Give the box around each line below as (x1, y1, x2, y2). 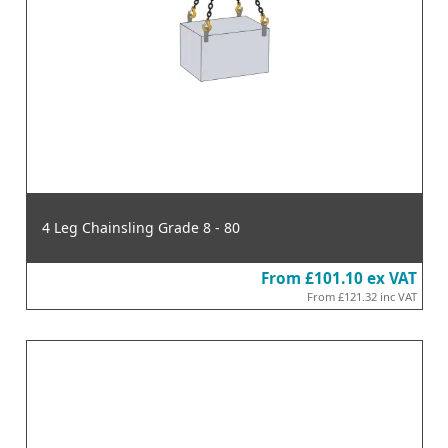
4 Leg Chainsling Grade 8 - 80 (41, 217, 240, 237)
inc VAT (379, 288, 417, 304)
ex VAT (366, 267, 417, 289)
